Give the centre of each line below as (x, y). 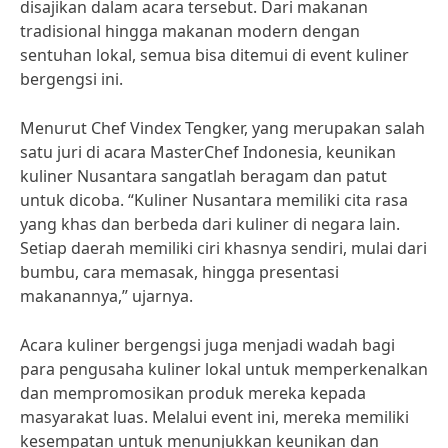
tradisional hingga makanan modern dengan (190, 31)
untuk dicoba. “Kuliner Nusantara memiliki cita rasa (214, 200)
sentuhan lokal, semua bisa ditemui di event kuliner (214, 55)
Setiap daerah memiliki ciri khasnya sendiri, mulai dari (223, 248)
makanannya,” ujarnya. (106, 296)
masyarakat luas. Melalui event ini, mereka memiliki (214, 417)
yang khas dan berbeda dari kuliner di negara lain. (210, 224)
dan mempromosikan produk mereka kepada (193, 393)
